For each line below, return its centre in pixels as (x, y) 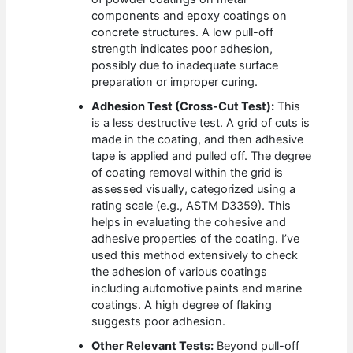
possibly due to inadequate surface (185, 65)
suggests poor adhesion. (159, 321)
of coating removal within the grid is (188, 172)
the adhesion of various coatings (180, 271)
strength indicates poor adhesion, (182, 48)
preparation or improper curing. (175, 82)
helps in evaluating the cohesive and (189, 222)
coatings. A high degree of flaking (182, 305)
